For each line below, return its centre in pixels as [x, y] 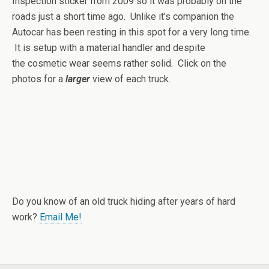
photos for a [39, 79]
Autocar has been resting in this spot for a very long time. [131, 32]
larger [78, 79]
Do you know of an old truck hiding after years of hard [124, 201]
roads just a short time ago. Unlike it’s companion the [123, 17]
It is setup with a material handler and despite [109, 48]
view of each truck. [130, 79]
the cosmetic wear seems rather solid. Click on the [119, 63]
